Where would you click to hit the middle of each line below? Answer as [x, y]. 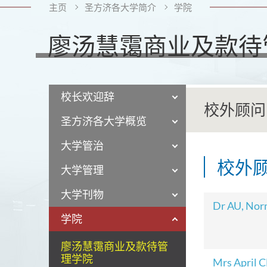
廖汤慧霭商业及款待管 [114, 246]
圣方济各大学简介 [120, 7]
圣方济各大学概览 [104, 121]
